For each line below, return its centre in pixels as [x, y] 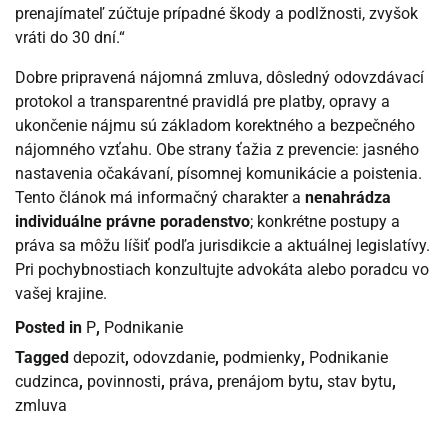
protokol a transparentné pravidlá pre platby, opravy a [202, 102]
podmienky [262, 358]
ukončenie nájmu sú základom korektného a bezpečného [215, 126]
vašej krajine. [61, 294]
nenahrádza [348, 198]
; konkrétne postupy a [325, 222]
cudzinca [47, 382]
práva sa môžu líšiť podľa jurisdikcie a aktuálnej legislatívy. [222, 246]
